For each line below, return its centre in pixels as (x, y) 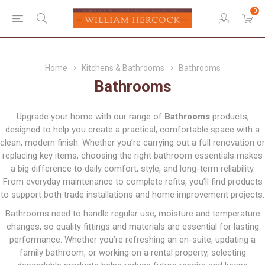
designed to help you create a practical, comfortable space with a (132, 130)
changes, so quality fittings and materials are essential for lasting (132, 227)
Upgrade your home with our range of (90, 117)
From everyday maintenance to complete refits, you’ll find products (132, 182)
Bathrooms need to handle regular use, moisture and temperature (132, 214)
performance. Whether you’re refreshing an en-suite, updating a (132, 240)
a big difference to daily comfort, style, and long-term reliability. (132, 169)
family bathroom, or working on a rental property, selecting (132, 253)
